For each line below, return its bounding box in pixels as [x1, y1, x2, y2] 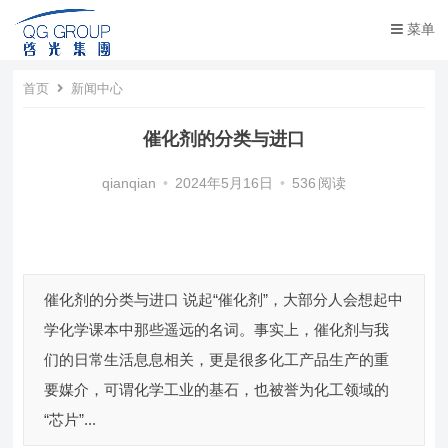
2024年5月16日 [174, 176, 273, 191]
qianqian [101, 176, 156, 191]
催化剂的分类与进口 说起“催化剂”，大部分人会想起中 [44, 291, 404, 308]
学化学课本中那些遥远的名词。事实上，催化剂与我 [44, 321, 390, 338]
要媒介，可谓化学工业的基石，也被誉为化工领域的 [44, 381, 390, 398]
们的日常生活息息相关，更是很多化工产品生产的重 [44, 351, 390, 368]
